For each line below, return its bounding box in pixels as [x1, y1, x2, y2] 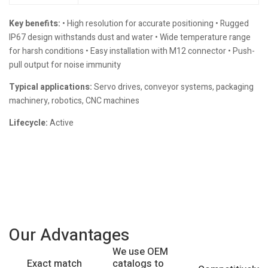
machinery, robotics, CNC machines [9, 94, 139, 107]
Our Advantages [9, 223, 129, 248]
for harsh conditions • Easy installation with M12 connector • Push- [9, 44, 255, 57]
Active [48, 116, 74, 129]
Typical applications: [9, 80, 92, 93]
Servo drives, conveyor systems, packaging [92, 80, 254, 93]
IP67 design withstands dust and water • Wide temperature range [9, 31, 251, 44]
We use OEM [112, 244, 168, 259]
